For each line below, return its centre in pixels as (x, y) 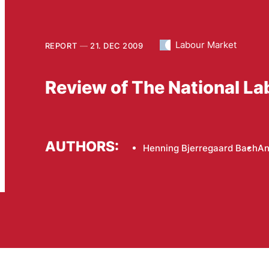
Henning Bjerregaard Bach (200, 148)
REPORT (61, 45)
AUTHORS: (82, 147)
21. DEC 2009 (117, 45)
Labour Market (206, 44)
